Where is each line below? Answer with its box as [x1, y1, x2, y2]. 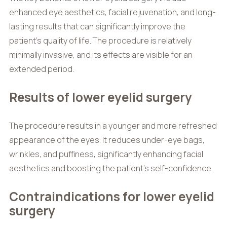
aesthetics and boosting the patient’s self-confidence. [9, 162, 213, 174]
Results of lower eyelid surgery [9, 88, 192, 105]
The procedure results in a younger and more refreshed [9, 120, 217, 131]
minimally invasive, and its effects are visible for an [9, 49, 193, 60]
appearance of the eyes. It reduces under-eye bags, [9, 134, 205, 145]
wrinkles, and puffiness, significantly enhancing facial [9, 148, 203, 160]
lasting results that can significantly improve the [9, 20, 185, 32]
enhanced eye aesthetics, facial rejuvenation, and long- [9, 6, 216, 18]
